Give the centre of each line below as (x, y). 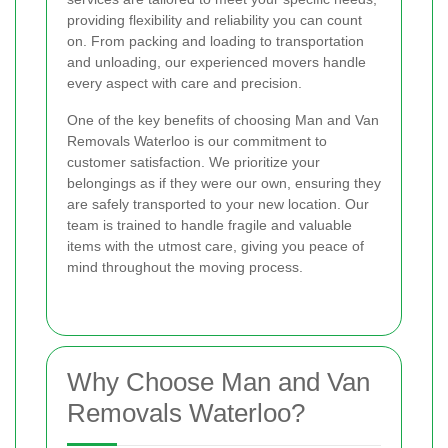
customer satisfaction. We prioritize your (193, 161)
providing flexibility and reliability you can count (214, 19)
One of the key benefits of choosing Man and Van (223, 119)
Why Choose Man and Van (218, 381)
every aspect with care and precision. (184, 82)
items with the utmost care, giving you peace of (215, 245)
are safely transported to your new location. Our (218, 203)
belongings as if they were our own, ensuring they (224, 182)
